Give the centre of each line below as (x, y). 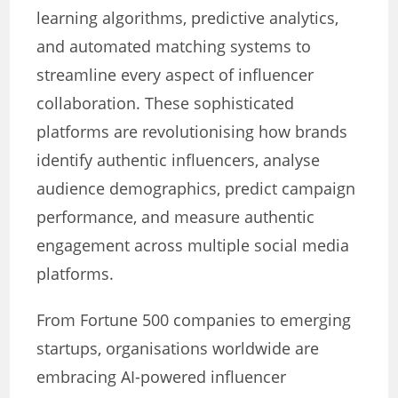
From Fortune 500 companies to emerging (194, 320)
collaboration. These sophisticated (166, 103)
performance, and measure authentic (176, 217)
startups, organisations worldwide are (178, 349)
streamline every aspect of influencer (175, 75)
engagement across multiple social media (193, 246)
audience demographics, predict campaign (196, 189)
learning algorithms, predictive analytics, (188, 18)
